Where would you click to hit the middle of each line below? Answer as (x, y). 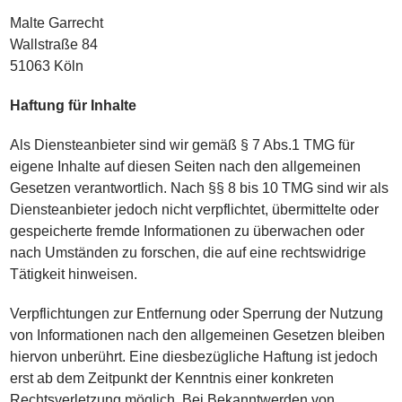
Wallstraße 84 (54, 44)
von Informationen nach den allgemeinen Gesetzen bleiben (198, 335)
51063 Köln (47, 66)
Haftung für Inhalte (74, 105)
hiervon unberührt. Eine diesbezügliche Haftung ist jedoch (194, 357)
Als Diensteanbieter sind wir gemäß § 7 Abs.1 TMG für (183, 145)
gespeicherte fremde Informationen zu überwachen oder (188, 231)
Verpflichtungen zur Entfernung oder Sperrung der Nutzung (197, 314)
